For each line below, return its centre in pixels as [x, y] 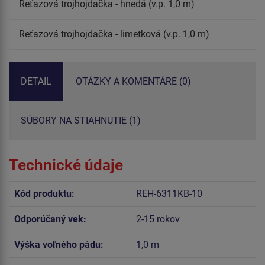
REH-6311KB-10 [169, 193]
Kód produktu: [44, 193]
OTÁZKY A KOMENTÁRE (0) [133, 81]
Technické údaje [66, 165]
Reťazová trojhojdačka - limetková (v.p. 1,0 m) [114, 34]
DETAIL [36, 81]
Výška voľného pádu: [59, 244]
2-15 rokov [158, 219]
